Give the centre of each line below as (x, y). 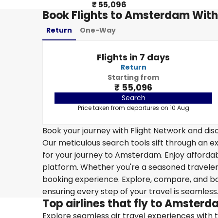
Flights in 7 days (133, 57)
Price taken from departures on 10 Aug (133, 108)
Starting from (133, 77)
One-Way (98, 30)
